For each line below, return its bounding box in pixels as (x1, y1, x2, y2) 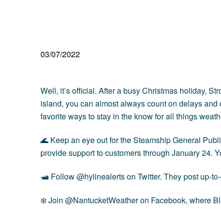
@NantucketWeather (65, 194, 138, 206)
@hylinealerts (76, 170, 125, 182)
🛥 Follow (40, 170, 76, 182)
